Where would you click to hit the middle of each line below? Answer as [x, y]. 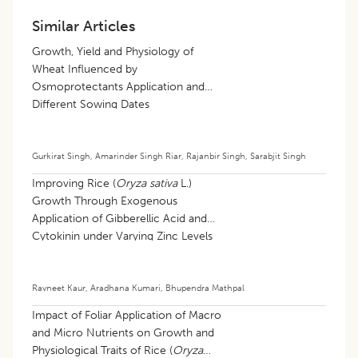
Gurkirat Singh [61, 155]
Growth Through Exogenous [105, 201]
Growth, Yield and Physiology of [113, 51]
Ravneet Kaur [59, 287]
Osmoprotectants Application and [118, 86]
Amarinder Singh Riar [138, 155]
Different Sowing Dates [91, 104]
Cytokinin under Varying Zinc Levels [122, 236]
